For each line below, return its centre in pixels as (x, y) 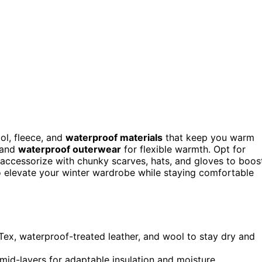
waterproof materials (114, 137)
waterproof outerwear (70, 149)
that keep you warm (208, 137)
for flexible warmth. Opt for (183, 149)
